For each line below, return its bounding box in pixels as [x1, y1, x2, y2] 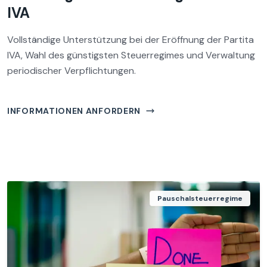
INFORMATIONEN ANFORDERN [7, 105, 141, 116]
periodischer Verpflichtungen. [7, 64, 136, 77]
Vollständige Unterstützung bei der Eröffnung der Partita [7, 33, 254, 46]
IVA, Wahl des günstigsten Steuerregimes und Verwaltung [7, 49, 255, 61]
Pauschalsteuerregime [157, 194, 243, 203]
